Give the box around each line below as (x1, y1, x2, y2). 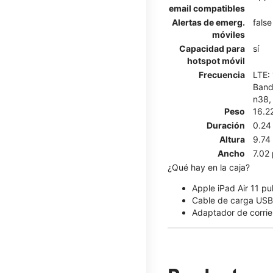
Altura (219, 133, 245, 144)
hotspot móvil (187, 55, 245, 66)
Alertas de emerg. (172, 16, 245, 27)
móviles (212, 29, 245, 40)
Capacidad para (179, 43, 245, 54)
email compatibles (169, 2, 245, 13)
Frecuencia (199, 69, 245, 80)
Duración (207, 119, 245, 130)
